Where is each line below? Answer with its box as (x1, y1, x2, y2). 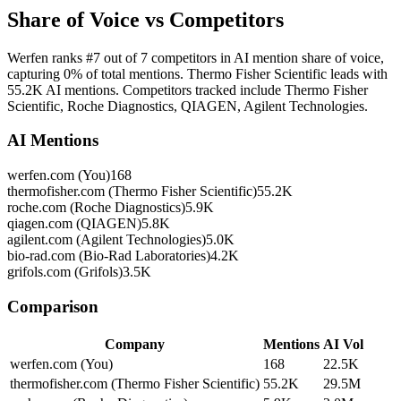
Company (105, 336, 165, 352)
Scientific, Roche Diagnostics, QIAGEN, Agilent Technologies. (7, 98, 368, 114)
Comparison (7, 296, 98, 316)
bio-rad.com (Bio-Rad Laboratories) (7, 248, 210, 264)
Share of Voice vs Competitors (7, 7, 284, 31)
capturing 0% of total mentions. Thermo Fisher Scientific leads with (7, 65, 388, 81)
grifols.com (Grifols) (7, 264, 123, 280)
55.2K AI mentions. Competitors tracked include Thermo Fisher (7, 81, 368, 98)
